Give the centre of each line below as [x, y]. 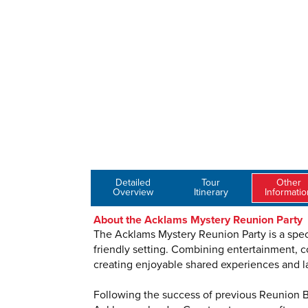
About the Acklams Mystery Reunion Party [198, 220]
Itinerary [211, 192]
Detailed [133, 183]
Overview [133, 192]
